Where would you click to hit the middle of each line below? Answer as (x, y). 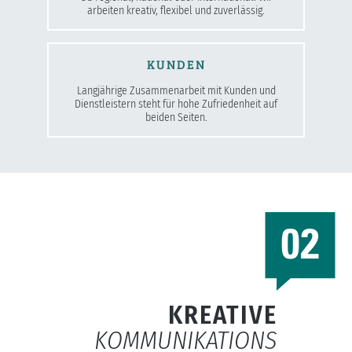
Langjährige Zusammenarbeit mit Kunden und (176, 90)
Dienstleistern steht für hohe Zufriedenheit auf (176, 104)
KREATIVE (223, 315)
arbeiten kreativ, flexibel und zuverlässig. (176, 10)
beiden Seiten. (176, 117)
